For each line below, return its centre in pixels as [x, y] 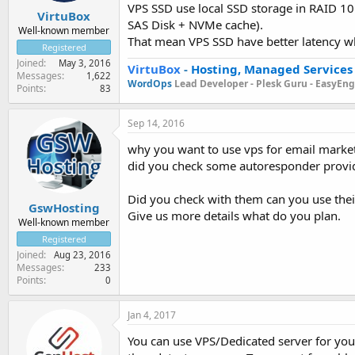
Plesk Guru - [286, 83]
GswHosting [64, 207]
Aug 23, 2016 [82, 254]
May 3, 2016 [85, 63]
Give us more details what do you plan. [234, 216]
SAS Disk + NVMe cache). [195, 24]
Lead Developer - [215, 83]
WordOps [151, 83]
